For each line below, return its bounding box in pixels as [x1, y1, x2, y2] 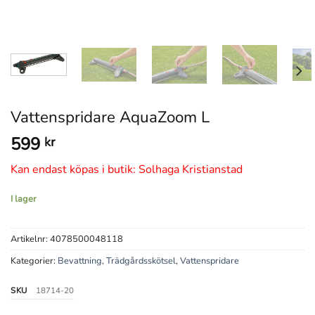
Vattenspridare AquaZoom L [11, 106, 210, 128]
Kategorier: [11, 255, 58, 268]
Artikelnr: [11, 233, 50, 246]
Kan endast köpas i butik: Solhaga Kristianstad [11, 162, 243, 177]
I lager [11, 192, 37, 205]
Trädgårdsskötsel [106, 255, 176, 268]
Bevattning [58, 255, 102, 268]
